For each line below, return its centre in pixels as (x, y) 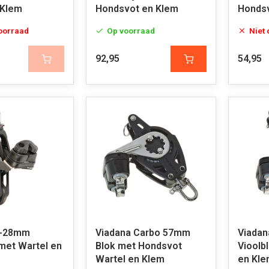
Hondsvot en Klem (137, 9)
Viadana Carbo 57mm (143, 233)
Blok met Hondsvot (138, 246)
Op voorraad (131, 31)
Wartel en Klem (130, 259)
